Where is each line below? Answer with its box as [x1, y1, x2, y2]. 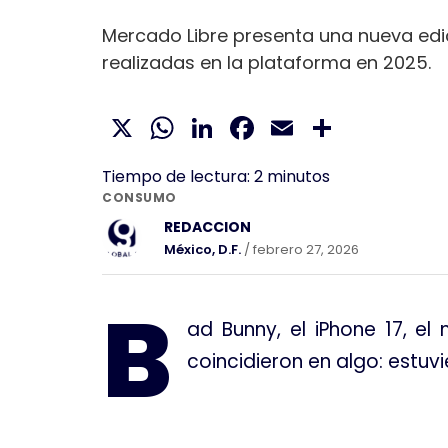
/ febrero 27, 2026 [241, 240, 359, 260]
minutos [267, 165, 330, 189]
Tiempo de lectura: [102, 165, 250, 189]
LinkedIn [218, 105, 342, 151]
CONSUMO [102, 189, 177, 207]
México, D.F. [164, 240, 241, 260]
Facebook [258, 105, 410, 151]
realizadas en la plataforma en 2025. [102, 50, 431, 76]
